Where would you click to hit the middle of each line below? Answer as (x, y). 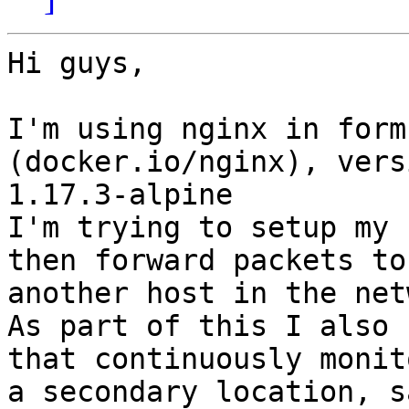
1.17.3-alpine (120, 195)
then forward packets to (207, 261)
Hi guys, (77, 63)
